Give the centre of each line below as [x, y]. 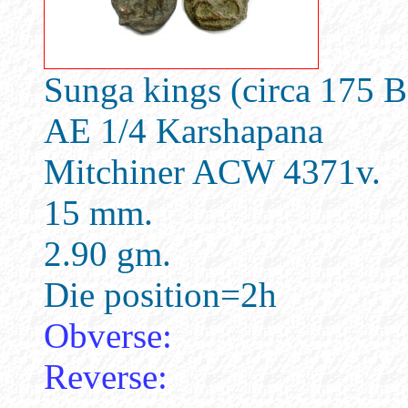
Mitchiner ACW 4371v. [212, 172]
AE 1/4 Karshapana [184, 131]
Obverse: [108, 336]
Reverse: [106, 377]
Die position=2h [160, 295]
